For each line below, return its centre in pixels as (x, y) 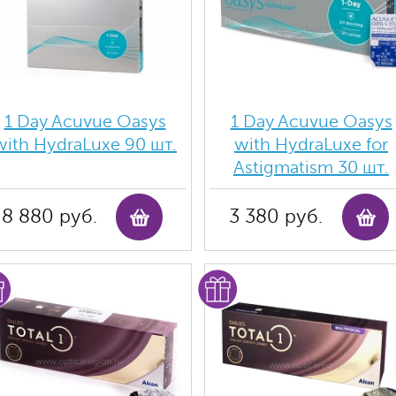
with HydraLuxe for (311, 145)
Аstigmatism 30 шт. (311, 168)
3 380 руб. (276, 217)
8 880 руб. (49, 217)
